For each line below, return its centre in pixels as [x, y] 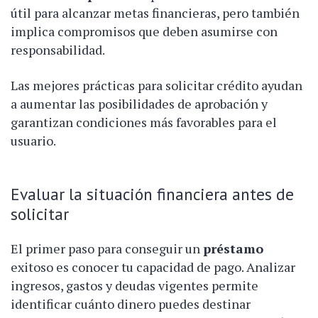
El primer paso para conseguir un [107, 248]
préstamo [233, 248]
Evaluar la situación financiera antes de [152, 193]
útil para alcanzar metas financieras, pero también [155, 12]
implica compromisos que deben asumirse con [144, 31]
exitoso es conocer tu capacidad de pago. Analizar [153, 267]
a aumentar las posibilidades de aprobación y [139, 103]
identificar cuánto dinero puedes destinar [131, 303]
